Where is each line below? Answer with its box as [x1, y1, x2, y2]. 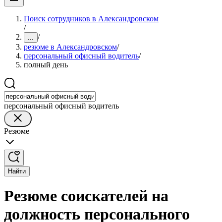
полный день [24, 60, 68, 69]
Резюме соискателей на [4, 187, 168, 205]
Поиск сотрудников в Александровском [24, 14, 159, 23]
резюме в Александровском [24, 43, 117, 51]
